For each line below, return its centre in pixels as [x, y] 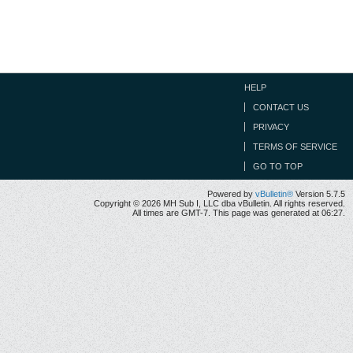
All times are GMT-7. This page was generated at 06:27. [239, 213]
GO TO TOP [278, 166]
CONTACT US [281, 107]
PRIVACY [271, 127]
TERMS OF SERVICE [295, 147]
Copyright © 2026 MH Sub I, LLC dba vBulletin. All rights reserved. [219, 203]
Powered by [231, 194]
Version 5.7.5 [319, 194]
